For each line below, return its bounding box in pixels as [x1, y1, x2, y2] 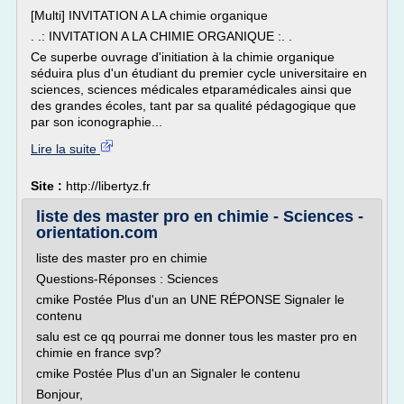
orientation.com [36, 224, 158, 242]
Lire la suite [31, 142, 100, 156]
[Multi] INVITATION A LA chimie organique [31, 8, 268, 23]
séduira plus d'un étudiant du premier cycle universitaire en [31, 66, 367, 80]
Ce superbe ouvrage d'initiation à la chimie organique [31, 50, 335, 64]
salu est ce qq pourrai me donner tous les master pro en [36, 329, 357, 344]
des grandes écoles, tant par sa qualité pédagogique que [31, 98, 356, 113]
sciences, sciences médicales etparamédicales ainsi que [31, 82, 352, 96]
